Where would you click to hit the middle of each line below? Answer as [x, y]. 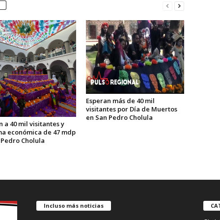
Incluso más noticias [73, 205]
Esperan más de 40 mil [120, 101]
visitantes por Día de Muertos [131, 109]
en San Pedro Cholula [119, 118]
